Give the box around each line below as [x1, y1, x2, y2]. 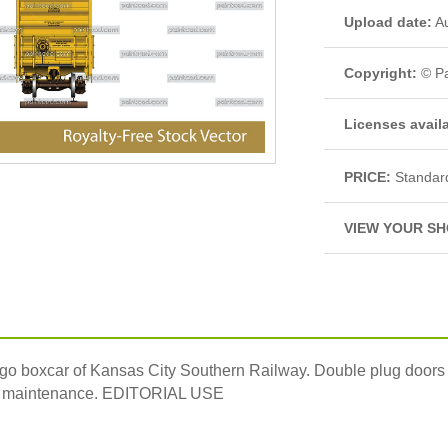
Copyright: [344, 65, 417, 81]
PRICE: [344, 169, 391, 185]
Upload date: [344, 14, 432, 30]
